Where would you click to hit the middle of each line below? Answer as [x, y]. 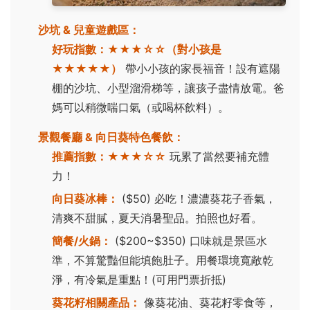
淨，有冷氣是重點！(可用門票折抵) [139, 279]
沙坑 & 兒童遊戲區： [89, 29]
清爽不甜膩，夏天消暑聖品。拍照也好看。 [157, 218]
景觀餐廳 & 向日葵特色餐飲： [111, 137]
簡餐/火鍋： [82, 240]
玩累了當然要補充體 [218, 156]
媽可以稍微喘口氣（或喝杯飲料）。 [140, 107]
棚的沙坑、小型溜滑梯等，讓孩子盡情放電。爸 [168, 88]
